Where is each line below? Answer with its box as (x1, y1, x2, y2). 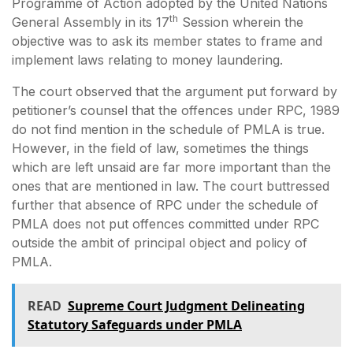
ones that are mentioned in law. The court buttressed (12, 177, 329, 194)
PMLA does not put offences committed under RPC (12, 215, 319, 232)
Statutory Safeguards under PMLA (28, 315, 242, 333)
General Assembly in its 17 (12, 13, 169, 30)
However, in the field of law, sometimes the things (12, 139, 309, 156)
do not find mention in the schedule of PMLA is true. (12, 121, 325, 137)
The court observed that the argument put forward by (12, 83, 337, 99)
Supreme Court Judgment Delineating (68, 296, 305, 314)
